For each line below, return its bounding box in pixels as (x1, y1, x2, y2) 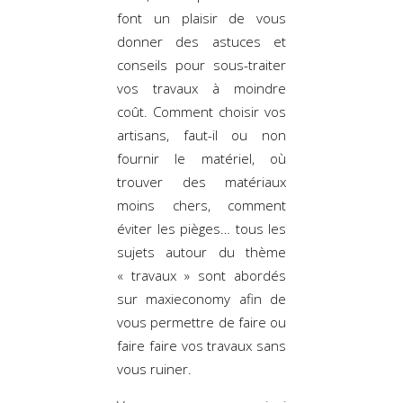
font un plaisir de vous (117, 8, 286, 27)
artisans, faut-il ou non (117, 125, 286, 144)
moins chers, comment (117, 195, 286, 214)
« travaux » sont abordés (117, 265, 286, 284)
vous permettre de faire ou (117, 312, 286, 331)
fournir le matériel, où (117, 148, 286, 167)
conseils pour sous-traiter (117, 55, 286, 74)
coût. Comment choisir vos (117, 102, 286, 121)
